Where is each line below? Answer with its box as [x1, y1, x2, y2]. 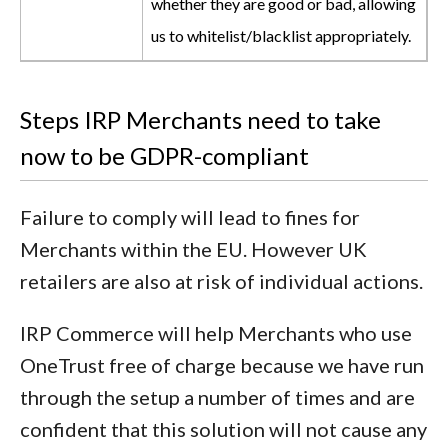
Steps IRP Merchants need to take [20, 105, 381, 134]
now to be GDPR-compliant [20, 141, 309, 170]
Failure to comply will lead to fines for [20, 205, 360, 229]
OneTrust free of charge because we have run [20, 353, 424, 377]
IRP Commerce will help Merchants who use [20, 321, 412, 345]
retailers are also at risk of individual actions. [20, 269, 423, 293]
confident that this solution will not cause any [20, 417, 427, 441]
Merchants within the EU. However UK [20, 237, 367, 261]
